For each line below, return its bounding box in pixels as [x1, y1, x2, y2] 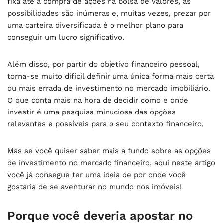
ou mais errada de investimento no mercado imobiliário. [7, 84, 210, 93]
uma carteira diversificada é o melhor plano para [7, 21, 183, 30]
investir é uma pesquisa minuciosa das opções [7, 108, 176, 116]
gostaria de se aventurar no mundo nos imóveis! [7, 182, 184, 191]
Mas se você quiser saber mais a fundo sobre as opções [7, 146, 211, 155]
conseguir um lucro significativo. [7, 33, 127, 42]
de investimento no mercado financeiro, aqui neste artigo [7, 158, 215, 167]
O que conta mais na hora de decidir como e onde [7, 96, 188, 105]
